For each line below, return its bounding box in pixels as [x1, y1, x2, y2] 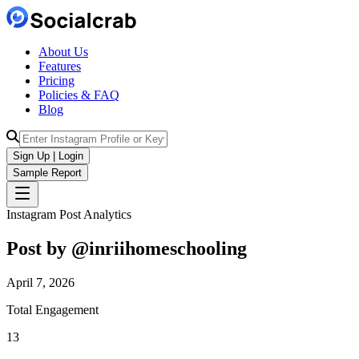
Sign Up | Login [13, 150, 83, 162]
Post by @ [6, 237, 89, 259]
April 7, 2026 [6, 275, 75, 289]
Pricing [38, 74, 75, 87]
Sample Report [13, 167, 82, 179]
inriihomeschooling [89, 237, 247, 259]
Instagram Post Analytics [6, 208, 131, 221]
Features [38, 59, 81, 73]
